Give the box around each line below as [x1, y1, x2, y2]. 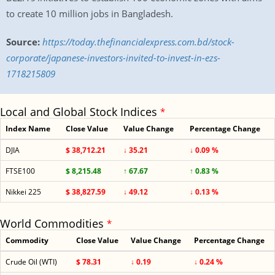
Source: [6, 36, 40, 48]
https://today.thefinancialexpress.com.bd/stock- [42, 36, 234, 48]
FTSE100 [6, 166, 35, 176]
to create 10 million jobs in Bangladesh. [6, 7, 173, 20]
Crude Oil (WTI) [6, 257, 57, 267]
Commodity [6, 235, 48, 246]
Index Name [6, 123, 50, 134]
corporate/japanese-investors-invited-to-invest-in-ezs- [6, 52, 220, 64]
